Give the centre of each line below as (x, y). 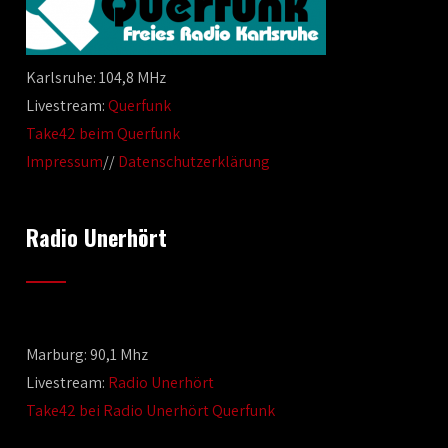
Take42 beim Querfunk (103, 133)
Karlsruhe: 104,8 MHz (96, 77)
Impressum (65, 161)
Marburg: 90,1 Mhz (87, 354)
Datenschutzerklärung (194, 161)
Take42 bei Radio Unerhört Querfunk (151, 410)
